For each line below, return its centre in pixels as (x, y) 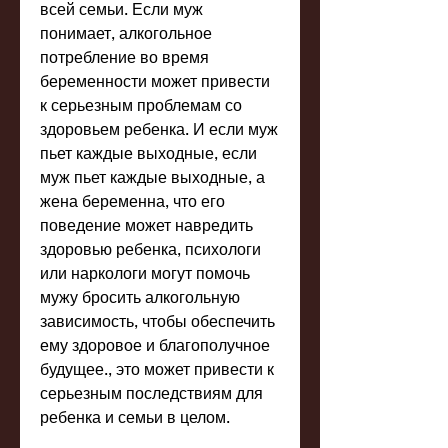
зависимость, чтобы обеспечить (157, 321)
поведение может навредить (146, 225)
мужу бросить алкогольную (140, 297)
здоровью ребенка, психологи (150, 249)
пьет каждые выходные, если (148, 153)
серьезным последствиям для (151, 393)
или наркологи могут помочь (145, 273)
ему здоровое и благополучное (155, 345)
